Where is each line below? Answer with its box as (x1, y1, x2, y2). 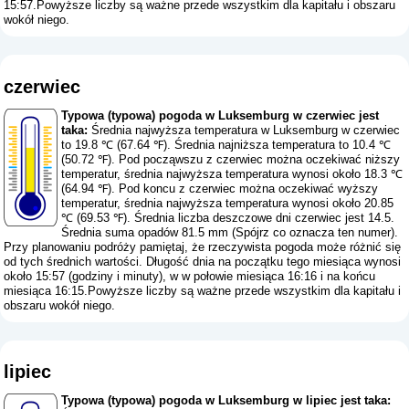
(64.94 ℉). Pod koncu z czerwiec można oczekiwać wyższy (61, 181, 379, 195)
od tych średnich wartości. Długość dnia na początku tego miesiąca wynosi (4, 254, 402, 268)
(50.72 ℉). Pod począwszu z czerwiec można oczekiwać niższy (61, 152, 401, 166)
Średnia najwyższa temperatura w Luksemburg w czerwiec (88, 122, 401, 137)
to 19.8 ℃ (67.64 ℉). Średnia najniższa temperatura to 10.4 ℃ (61, 137, 392, 152)
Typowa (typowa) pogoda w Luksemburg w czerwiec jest (61, 108, 380, 122)
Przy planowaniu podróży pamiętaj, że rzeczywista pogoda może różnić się (4, 239, 402, 254)
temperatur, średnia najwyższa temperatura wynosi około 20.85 (61, 195, 394, 210)
